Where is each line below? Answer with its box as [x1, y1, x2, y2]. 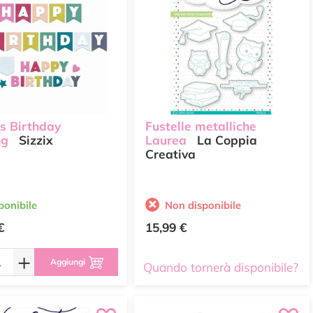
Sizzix [15, 133, 53, 148]
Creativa [145, 147, 196, 162]
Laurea [145, 133, 187, 148]
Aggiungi [50, 256, 85, 267]
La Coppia [194, 133, 257, 148]
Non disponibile [165, 198, 241, 212]
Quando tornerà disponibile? [143, 260, 298, 275]
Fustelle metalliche [145, 119, 256, 134]
